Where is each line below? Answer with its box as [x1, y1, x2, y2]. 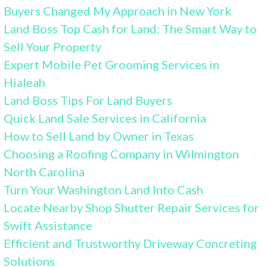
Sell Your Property [4, 39, 102, 54]
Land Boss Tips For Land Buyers [4, 93, 173, 108]
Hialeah [4, 75, 46, 90]
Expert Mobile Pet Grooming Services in [4, 57, 220, 72]
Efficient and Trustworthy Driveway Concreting [4, 236, 257, 251]
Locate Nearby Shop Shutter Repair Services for [4, 200, 260, 215]
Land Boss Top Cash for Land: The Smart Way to [4, 21, 257, 36]
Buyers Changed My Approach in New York [4, 4, 232, 18]
